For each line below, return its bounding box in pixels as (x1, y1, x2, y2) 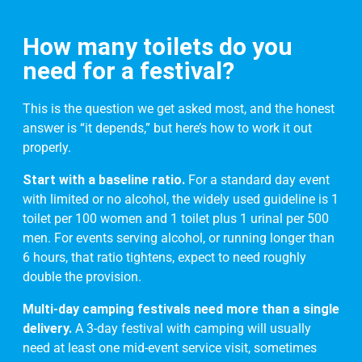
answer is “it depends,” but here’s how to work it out (23, 120, 312, 137)
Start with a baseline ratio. (23, 172, 185, 188)
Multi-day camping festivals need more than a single (23, 301, 339, 318)
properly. (23, 140, 71, 156)
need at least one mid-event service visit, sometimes (23, 340, 317, 356)
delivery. (23, 321, 72, 337)
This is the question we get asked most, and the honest (23, 101, 335, 117)
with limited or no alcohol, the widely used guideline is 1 (23, 192, 339, 208)
